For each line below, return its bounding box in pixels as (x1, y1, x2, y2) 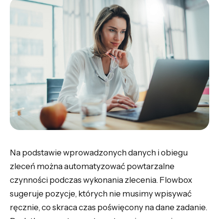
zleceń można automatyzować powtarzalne (10, 161, 175, 172)
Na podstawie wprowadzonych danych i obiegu (10, 148, 188, 158)
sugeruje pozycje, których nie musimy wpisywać (10, 189, 192, 199)
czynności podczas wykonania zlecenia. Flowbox (10, 175, 192, 185)
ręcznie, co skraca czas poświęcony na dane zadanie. (10, 202, 207, 213)
